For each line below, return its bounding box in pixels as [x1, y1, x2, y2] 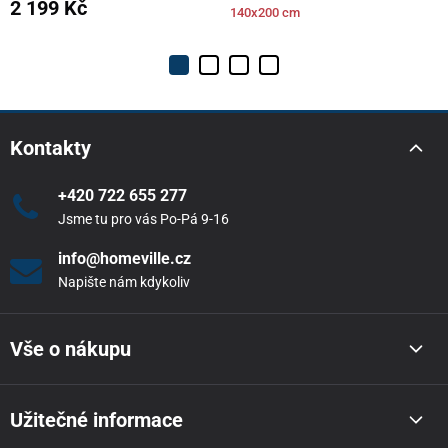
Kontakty [10, 136, 91, 161]
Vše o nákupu [10, 337, 131, 362]
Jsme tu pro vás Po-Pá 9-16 [57, 211, 229, 228]
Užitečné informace [10, 408, 183, 433]
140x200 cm [230, 5, 300, 21]
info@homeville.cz [57, 249, 191, 269]
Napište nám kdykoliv [57, 274, 190, 291]
